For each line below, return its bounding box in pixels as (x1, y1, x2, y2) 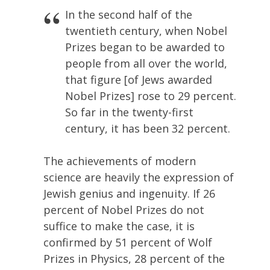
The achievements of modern (43, 153, 196, 168)
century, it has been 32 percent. (65, 121, 230, 136)
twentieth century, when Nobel (65, 23, 227, 38)
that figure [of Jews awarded (65, 72, 212, 87)
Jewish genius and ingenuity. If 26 (43, 186, 215, 201)
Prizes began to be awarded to (65, 39, 225, 54)
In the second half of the (65, 7, 192, 22)
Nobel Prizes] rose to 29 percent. (65, 88, 236, 103)
